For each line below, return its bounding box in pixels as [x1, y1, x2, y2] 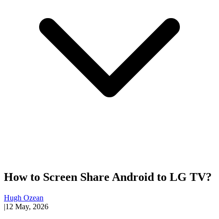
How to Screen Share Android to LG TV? [4, 170, 212, 183]
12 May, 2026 [5, 202, 48, 211]
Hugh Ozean [4, 193, 44, 202]
